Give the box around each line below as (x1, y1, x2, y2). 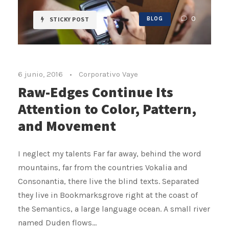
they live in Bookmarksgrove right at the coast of (18, 190, 198, 200)
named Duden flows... (18, 217, 97, 227)
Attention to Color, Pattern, (18, 99, 196, 118)
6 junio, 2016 (18, 69, 63, 79)
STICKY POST (49, 15, 89, 23)
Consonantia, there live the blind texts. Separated (18, 176, 199, 186)
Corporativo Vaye (79, 69, 138, 79)
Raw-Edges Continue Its (18, 82, 173, 101)
